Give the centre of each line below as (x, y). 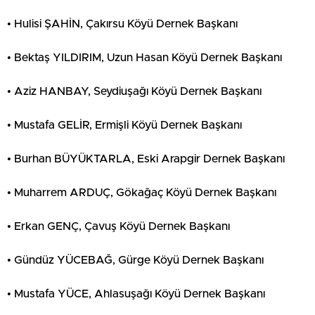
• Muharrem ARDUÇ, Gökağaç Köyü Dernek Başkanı (142, 193)
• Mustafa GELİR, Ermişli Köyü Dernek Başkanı (124, 126)
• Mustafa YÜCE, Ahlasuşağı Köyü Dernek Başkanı (136, 294)
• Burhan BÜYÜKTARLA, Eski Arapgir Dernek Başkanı (146, 159)
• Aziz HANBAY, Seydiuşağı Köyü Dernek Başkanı (134, 92)
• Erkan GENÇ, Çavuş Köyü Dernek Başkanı (118, 227)
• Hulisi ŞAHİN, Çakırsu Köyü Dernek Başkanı (122, 24)
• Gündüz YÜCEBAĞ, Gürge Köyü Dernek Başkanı (135, 261)
